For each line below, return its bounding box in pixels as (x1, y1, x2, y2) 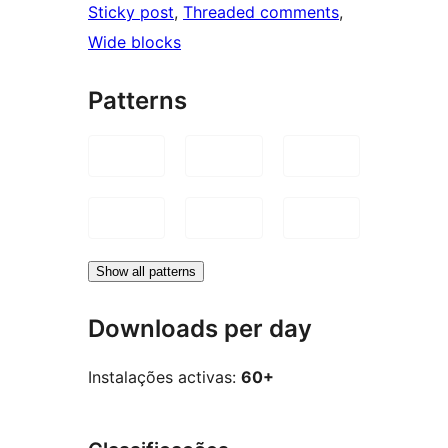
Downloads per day (88, 313, 312, 343)
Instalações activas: (88, 367, 241, 388)
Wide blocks (88, 31, 181, 52)
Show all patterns (96, 263, 196, 279)
